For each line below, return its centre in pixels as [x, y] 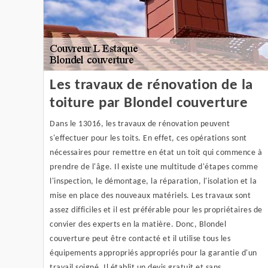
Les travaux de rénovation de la [151, 85]
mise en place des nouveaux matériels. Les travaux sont [150, 196]
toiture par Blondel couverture [149, 103]
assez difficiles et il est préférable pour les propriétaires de [156, 210]
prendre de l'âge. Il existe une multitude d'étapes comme [154, 167]
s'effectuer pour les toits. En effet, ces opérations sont [148, 138]
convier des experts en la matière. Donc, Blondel [138, 225]
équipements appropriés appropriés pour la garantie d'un [153, 253]
